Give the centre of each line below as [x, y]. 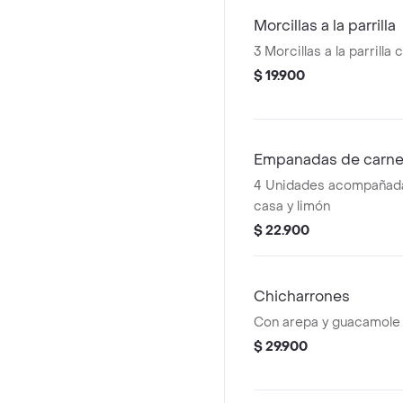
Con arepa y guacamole [327, 322]
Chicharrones [302, 296]
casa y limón [292, 206]
